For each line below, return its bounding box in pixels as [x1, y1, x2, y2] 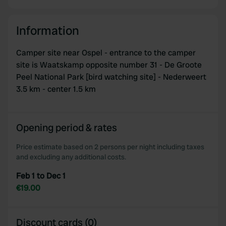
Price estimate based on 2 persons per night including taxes [16, 142, 204, 151]
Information [16, 23, 79, 38]
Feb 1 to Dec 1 [16, 171, 66, 181]
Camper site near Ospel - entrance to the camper [16, 47, 196, 58]
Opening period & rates [16, 121, 117, 134]
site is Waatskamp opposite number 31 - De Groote [16, 60, 202, 70]
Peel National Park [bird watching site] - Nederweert [16, 72, 206, 82]
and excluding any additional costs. [16, 152, 126, 161]
